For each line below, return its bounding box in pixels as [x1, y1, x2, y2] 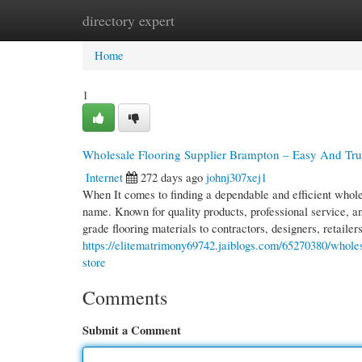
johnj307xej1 [206, 169, 267, 185]
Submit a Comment [82, 322, 181, 339]
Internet [86, 169, 123, 185]
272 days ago [141, 169, 203, 185]
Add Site [271, 12, 313, 28]
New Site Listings [160, 12, 246, 28]
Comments [82, 284, 167, 310]
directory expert [82, 11, 175, 30]
